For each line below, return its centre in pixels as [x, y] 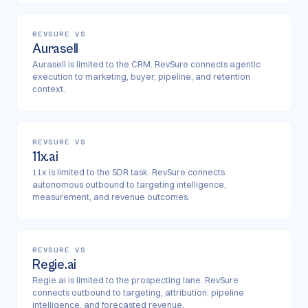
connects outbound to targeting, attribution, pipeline [138, 293]
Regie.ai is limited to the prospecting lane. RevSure [135, 280]
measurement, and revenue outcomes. [111, 197]
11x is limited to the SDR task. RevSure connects [129, 172]
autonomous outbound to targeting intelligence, [129, 185]
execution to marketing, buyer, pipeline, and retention [141, 77]
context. [49, 89]
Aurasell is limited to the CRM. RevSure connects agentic [146, 64]
